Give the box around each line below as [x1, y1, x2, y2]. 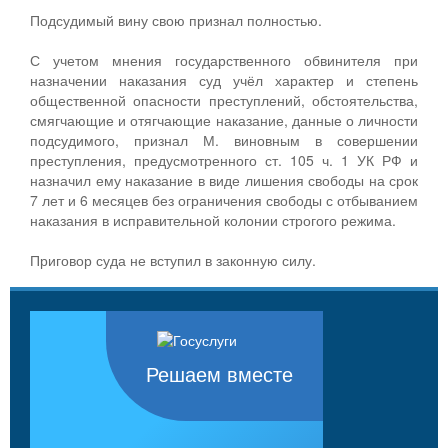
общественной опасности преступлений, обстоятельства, [30, 89, 418, 110]
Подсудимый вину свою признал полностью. [30, 9, 322, 30]
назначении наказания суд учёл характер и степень [30, 69, 418, 90]
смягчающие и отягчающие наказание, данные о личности [30, 109, 418, 130]
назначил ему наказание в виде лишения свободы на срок [30, 169, 418, 190]
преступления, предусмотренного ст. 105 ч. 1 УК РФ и [30, 149, 418, 170]
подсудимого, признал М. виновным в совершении [30, 129, 418, 150]
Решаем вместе [146, 363, 293, 386]
